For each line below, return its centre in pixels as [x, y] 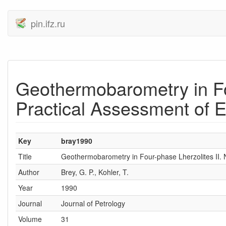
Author [29, 172]
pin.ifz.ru [48, 23]
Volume [30, 219]
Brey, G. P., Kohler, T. [95, 172]
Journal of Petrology [93, 203]
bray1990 [77, 141]
